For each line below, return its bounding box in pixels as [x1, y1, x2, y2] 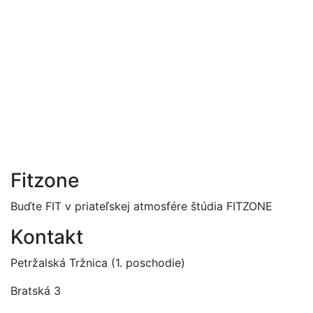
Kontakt [10, 225, 83, 249]
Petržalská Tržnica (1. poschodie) [10, 256, 185, 270]
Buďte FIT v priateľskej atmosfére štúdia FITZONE [10, 199, 272, 213]
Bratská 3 [10, 284, 61, 298]
